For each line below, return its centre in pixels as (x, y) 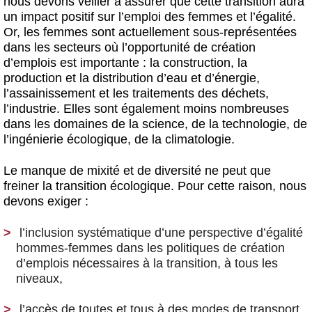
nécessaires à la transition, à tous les (173, 263)
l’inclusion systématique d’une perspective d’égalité (161, 232)
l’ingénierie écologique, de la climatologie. (119, 139)
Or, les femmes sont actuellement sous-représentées (150, 32)
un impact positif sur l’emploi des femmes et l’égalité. (150, 16)
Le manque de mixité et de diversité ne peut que (137, 170)
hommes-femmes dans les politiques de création (150, 248)
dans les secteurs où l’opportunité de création (130, 47)
